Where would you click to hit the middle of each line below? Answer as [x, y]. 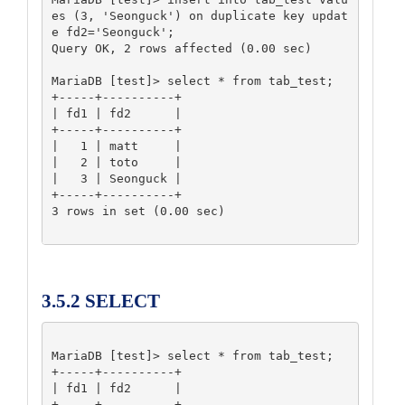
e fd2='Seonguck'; [113, 32]
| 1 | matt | [116, 146]
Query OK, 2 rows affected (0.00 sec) [181, 48]
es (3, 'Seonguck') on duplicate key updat [199, 15]
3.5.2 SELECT [101, 301]
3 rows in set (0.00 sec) [138, 211]
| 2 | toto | [116, 162]
